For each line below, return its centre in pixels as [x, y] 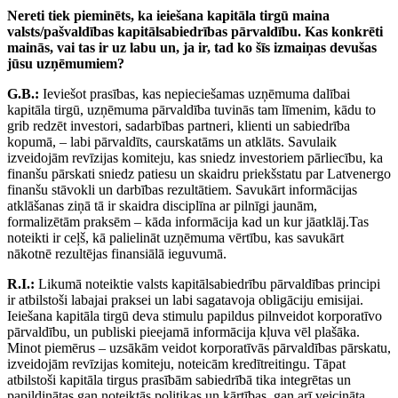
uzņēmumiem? [80, 64]
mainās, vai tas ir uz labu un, [95, 48]
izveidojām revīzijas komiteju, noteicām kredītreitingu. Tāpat [176, 364]
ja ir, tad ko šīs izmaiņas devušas [280, 48]
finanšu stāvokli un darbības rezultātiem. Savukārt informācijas [182, 190]
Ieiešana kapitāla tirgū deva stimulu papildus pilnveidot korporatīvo [195, 316]
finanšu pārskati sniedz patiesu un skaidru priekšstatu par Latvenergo [199, 174]
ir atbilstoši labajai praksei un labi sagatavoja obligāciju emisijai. [185, 300]
